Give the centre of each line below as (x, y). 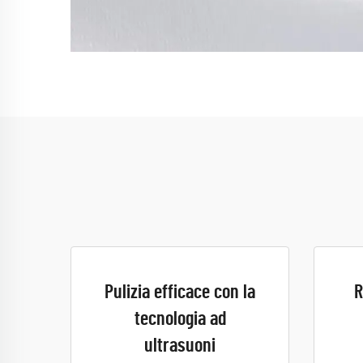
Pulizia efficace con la (180, 293)
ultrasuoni (180, 346)
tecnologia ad (180, 319)
